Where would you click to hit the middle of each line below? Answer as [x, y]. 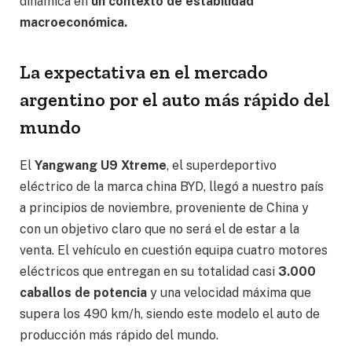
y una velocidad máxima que [231, 293]
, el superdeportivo [222, 166]
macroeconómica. [73, 23]
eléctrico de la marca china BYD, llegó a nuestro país [172, 187]
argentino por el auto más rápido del [175, 100]
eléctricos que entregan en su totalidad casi [149, 272]
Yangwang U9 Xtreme [101, 166]
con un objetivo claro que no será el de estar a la [159, 229]
